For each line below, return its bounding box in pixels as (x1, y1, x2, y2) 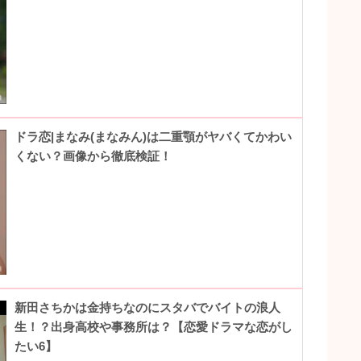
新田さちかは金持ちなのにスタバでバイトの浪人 (15, 300, 281, 314)
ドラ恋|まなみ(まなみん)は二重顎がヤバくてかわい (15, 129, 293, 143)
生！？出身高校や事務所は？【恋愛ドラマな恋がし (15, 319, 293, 334)
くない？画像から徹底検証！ (15, 148, 172, 163)
